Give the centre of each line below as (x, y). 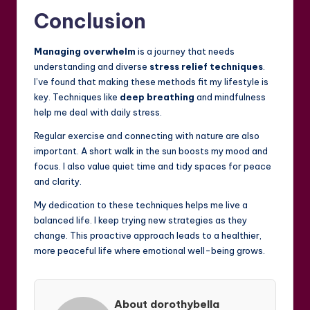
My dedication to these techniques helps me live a (141, 204)
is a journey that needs (185, 51)
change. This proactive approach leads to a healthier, (148, 235)
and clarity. (58, 181)
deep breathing (157, 97)
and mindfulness (230, 97)
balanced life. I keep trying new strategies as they (140, 220)
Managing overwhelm (85, 51)
